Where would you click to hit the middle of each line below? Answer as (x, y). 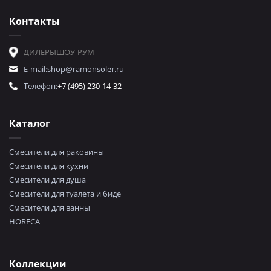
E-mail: (35, 69)
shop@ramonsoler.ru (86, 69)
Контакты (34, 21)
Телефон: (41, 86)
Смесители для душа (47, 180)
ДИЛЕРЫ (40, 52)
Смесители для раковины (57, 152)
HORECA (24, 222)
